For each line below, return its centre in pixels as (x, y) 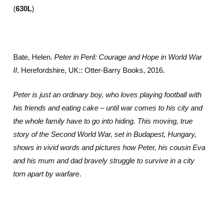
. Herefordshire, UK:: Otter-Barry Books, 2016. (91, 70)
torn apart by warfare (46, 174)
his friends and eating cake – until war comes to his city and (108, 108)
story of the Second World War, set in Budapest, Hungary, (105, 134)
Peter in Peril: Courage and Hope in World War (128, 57)
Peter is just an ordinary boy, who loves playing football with (107, 94)
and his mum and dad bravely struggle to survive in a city (104, 160)
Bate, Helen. (33, 57)
